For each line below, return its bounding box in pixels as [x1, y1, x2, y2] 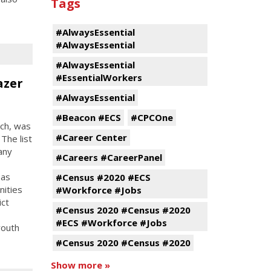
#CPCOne [130, 111, 173, 123]
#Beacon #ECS [55, 111, 121, 123]
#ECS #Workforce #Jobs [55, 217, 167, 229]
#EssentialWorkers [55, 71, 142, 83]
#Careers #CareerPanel [55, 151, 162, 163]
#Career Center [55, 131, 127, 143]
